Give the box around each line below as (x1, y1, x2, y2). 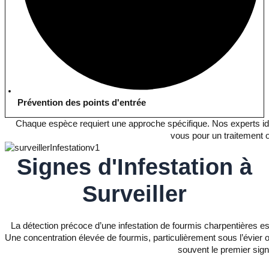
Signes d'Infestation (17, 154, 240, 180)
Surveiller (82, 181, 187, 207)
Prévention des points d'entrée (17, 97, 146, 107)
